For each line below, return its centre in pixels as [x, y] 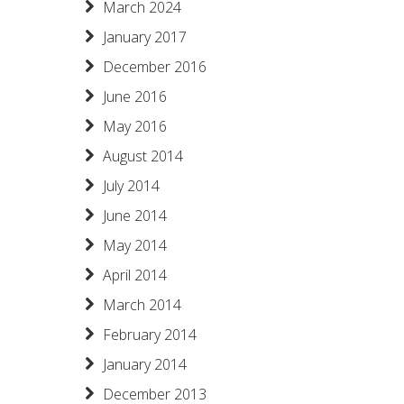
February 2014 [150, 335]
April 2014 [135, 275]
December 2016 [155, 67]
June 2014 [135, 216]
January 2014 [145, 364]
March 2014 [142, 305]
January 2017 [145, 37]
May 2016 [135, 126]
